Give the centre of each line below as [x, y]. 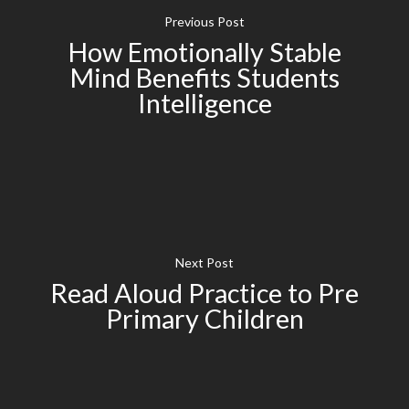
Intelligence [204, 103]
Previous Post [204, 21]
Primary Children [204, 318]
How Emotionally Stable [204, 52]
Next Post [204, 262]
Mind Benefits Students [204, 77]
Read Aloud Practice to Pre [204, 293]
